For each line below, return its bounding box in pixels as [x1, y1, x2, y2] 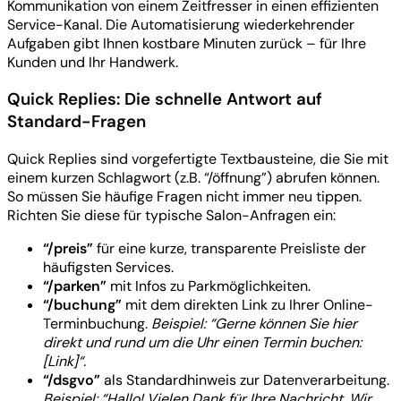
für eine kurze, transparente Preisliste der [93, 239, 366, 259]
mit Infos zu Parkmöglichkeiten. [107, 277, 311, 296]
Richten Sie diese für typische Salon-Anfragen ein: [7, 206, 336, 226]
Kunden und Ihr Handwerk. [7, 52, 178, 72]
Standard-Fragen [7, 110, 146, 133]
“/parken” [43, 277, 107, 296]
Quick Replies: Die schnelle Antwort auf [7, 88, 322, 111]
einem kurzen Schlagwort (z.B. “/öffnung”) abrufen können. [7, 168, 380, 188]
